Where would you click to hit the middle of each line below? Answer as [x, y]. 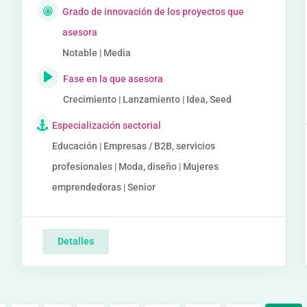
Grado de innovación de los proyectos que [153, 12]
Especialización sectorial [107, 125]
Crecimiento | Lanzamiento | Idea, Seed [148, 99]
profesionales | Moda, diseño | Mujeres [136, 167]
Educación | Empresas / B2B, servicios [134, 146]
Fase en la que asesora [113, 79]
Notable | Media [96, 53]
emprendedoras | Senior [104, 187]
